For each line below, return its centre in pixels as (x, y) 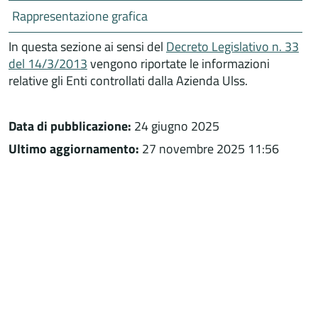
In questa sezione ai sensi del (87, 46)
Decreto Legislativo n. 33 (232, 46)
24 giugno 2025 (175, 126)
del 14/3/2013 (48, 63)
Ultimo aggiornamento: (74, 148)
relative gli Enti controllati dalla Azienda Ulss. (128, 80)
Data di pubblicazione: (70, 126)
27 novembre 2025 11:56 (209, 148)
